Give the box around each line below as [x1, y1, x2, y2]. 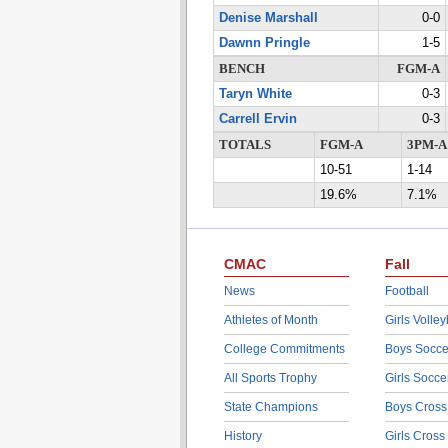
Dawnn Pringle [218, 36, 310, 50]
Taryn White [218, 87, 292, 101]
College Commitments [223, 342, 345, 356]
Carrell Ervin [218, 112, 297, 126]
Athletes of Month [223, 313, 318, 327]
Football [384, 284, 429, 298]
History [223, 429, 262, 443]
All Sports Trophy [223, 371, 317, 385]
